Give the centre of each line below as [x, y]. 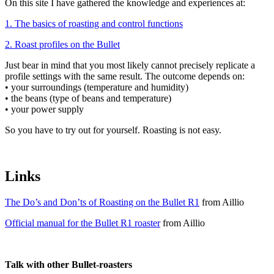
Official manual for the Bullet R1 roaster [83, 223]
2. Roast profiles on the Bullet [62, 44]
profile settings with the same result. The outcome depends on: [125, 76]
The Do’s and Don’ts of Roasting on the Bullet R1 [102, 202]
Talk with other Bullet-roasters [68, 265]
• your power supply [44, 109]
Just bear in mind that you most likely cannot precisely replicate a [130, 65]
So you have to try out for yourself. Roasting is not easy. [113, 130]
